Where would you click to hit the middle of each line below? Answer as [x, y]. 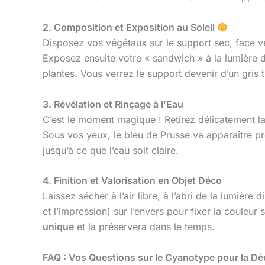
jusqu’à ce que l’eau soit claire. [111, 150]
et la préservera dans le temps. [144, 227]
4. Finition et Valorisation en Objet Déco [132, 181]
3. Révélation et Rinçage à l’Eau [113, 104]
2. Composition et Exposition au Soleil [130, 27]
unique [58, 227]
